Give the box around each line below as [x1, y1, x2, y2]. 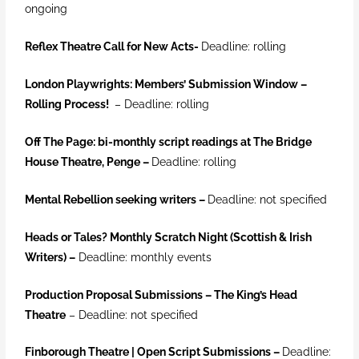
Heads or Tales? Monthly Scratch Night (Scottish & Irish [25, 230, 313, 244]
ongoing [25, 2, 68, 16]
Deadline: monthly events [75, 250, 212, 264]
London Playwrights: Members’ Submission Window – [25, 78, 308, 91]
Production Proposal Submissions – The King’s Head [25, 288, 298, 301]
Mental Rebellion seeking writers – [25, 192, 206, 206]
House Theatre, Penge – [25, 155, 150, 168]
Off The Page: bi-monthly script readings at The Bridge [25, 135, 313, 148]
